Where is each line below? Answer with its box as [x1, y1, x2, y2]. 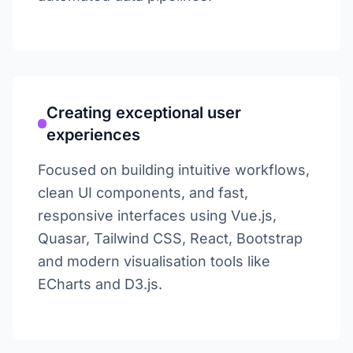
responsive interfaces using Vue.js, [38, 207, 277, 224]
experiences [46, 125, 141, 144]
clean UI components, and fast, [38, 184, 248, 201]
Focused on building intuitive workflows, [38, 162, 310, 178]
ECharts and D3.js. [38, 276, 162, 292]
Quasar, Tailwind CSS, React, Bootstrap [38, 230, 303, 247]
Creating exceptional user [46, 103, 242, 122]
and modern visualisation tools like [38, 253, 270, 269]
